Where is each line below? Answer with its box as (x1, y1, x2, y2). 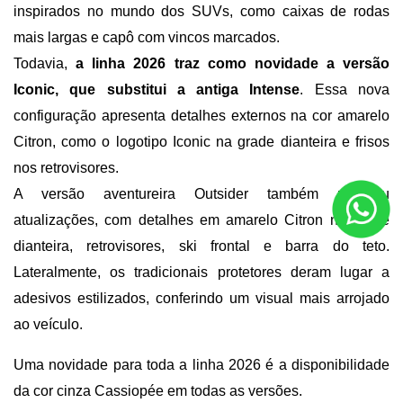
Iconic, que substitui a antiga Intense (13, 82, 300, 98)
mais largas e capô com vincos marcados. (13, 30, 283, 46)
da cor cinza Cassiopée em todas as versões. (13, 383, 302, 399)
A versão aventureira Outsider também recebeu (13, 186, 390, 202)
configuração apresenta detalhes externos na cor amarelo (13, 108, 390, 124)
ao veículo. (13, 317, 83, 333)
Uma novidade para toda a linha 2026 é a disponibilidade (13, 357, 390, 373)
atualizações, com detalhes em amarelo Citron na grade (13, 212, 390, 228)
